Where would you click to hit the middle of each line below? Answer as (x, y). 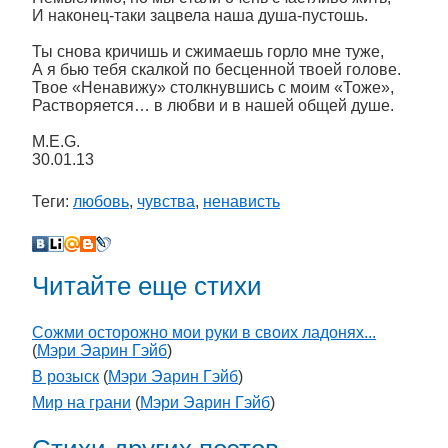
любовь (101, 201)
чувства (166, 201)
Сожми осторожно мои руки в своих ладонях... (204, 333)
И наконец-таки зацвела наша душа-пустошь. (200, 15)
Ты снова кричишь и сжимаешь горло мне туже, (208, 51)
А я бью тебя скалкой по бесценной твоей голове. (216, 69)
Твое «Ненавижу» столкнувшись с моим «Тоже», (213, 87)
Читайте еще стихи (147, 286)
